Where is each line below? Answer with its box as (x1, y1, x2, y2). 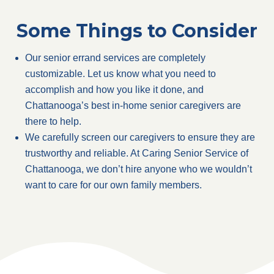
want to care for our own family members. (25, 180, 202, 190)
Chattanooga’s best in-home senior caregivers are (25, 100, 241, 111)
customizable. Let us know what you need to (25, 68, 216, 79)
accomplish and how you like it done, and (25, 84, 204, 95)
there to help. (25, 116, 81, 127)
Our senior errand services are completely (25, 53, 206, 63)
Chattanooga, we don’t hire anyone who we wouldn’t (25, 164, 252, 174)
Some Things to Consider (17, 20, 257, 42)
